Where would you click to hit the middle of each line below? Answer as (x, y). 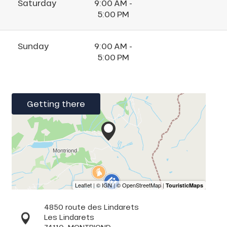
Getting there (56, 104)
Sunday (33, 46)
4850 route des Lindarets (91, 207)
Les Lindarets (69, 217)
